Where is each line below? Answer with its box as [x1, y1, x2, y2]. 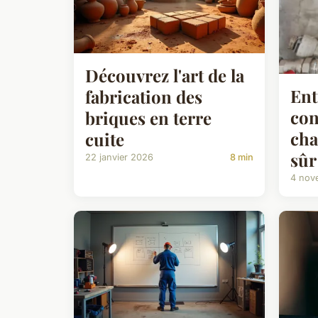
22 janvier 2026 [85, 151, 153, 163]
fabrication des [85, 84, 202, 108]
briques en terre [85, 106, 212, 129]
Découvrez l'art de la [85, 63, 244, 87]
